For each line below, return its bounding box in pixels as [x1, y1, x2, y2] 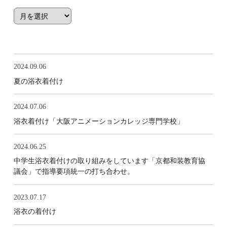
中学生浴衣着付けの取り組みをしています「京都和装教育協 [13, 157, 205, 165]
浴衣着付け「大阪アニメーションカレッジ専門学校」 [13, 117, 184, 125]
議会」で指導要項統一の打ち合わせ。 [13, 167, 134, 176]
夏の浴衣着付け [13, 77, 63, 85]
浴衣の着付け [13, 207, 56, 216]
